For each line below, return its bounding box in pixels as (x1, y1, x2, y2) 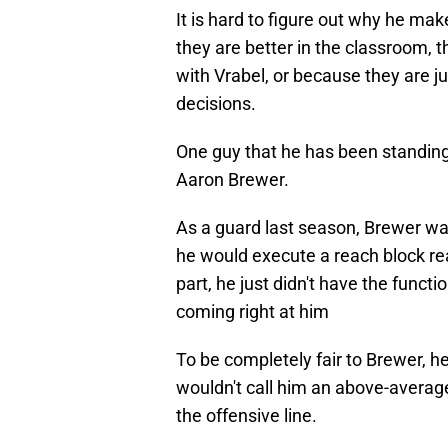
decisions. (176, 93, 256, 115)
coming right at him (176, 301, 329, 323)
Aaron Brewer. (176, 169, 289, 191)
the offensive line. (176, 405, 317, 427)
